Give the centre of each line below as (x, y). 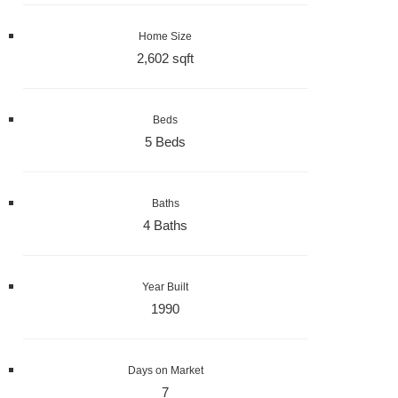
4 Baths (165, 225)
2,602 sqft (165, 58)
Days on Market (165, 370)
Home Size (165, 36)
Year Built (165, 287)
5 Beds (165, 142)
